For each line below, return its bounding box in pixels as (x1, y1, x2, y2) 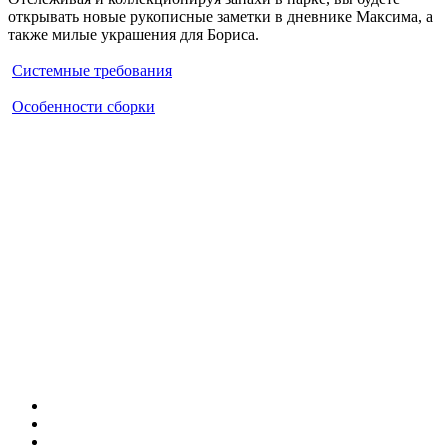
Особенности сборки (12, 98, 155, 116)
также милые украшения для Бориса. (8, 26, 259, 44)
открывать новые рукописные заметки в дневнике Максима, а (8, 8, 433, 26)
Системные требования (12, 62, 172, 80)
